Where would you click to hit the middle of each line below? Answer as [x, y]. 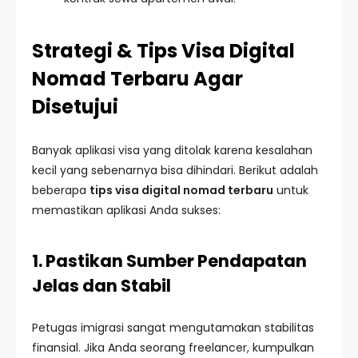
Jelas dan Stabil [101, 286]
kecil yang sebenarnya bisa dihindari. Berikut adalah [175, 170]
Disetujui [75, 107]
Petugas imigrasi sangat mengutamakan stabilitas [173, 328]
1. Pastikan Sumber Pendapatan [169, 261]
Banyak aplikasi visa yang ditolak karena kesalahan [172, 150]
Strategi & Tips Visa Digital [163, 51]
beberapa [61, 190]
